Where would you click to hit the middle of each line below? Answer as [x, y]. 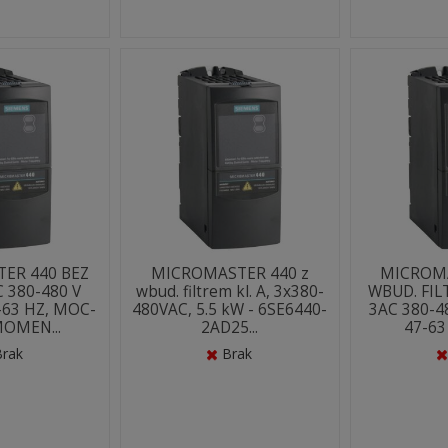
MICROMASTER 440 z [229, 273]
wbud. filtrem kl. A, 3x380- [229, 291]
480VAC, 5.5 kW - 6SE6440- [230, 309]
